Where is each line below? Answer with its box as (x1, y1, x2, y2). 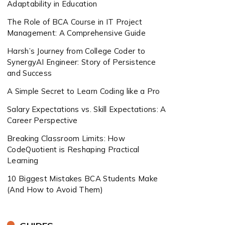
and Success (7, 68, 52, 78)
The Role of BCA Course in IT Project (7, 17, 142, 27)
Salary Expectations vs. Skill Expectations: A (7, 104, 166, 114)
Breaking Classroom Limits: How (7, 134, 126, 143)
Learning (7, 156, 39, 165)
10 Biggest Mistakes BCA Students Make (7, 174, 158, 183)
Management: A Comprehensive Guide (7, 28, 146, 38)
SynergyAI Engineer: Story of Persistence (7, 57, 156, 67)
